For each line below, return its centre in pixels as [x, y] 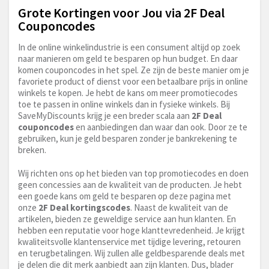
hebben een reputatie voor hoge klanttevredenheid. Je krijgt [131, 231]
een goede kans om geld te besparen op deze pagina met [125, 196]
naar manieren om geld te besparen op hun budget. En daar [128, 59]
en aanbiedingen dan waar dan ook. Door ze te [161, 127]
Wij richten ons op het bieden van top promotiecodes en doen [133, 174]
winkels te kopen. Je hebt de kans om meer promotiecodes [128, 93]
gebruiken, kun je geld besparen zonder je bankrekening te [128, 139]
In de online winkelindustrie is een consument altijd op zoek [129, 47]
